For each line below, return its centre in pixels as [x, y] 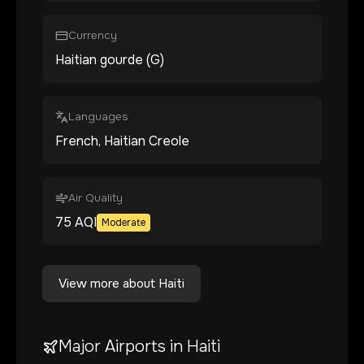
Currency [93, 35]
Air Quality [95, 198]
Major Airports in [123, 347]
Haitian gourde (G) [110, 60]
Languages [98, 117]
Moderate [123, 223]
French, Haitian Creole [122, 141]
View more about [108, 284]
